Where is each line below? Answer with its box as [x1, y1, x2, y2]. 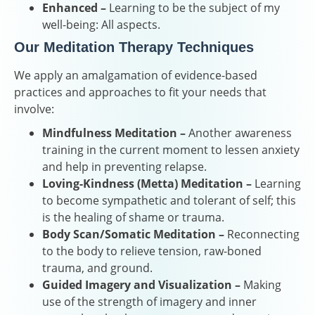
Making [240, 276, 281, 292]
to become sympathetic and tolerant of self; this [42, 192, 296, 208]
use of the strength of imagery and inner [42, 293, 257, 309]
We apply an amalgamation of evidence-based [14, 67, 257, 83]
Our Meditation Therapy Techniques [14, 39, 254, 55]
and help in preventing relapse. [42, 158, 207, 174]
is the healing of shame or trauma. [42, 209, 224, 225]
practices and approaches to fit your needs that [14, 84, 266, 100]
